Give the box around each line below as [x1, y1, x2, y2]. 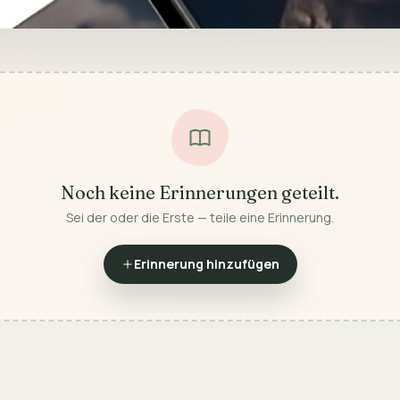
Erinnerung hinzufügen [133, 255, 279, 272]
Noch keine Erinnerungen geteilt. [61, 181, 339, 204]
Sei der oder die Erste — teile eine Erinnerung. [66, 209, 334, 226]
